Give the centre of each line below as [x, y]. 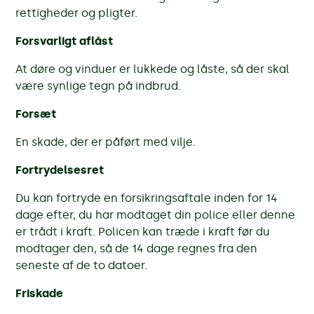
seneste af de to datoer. [83, 265]
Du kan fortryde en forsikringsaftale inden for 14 [147, 198]
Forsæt [36, 114]
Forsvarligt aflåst [64, 41]
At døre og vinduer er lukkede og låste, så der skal [153, 69]
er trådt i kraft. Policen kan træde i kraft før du [143, 231]
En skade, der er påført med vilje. [106, 142]
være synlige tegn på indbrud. [98, 86]
